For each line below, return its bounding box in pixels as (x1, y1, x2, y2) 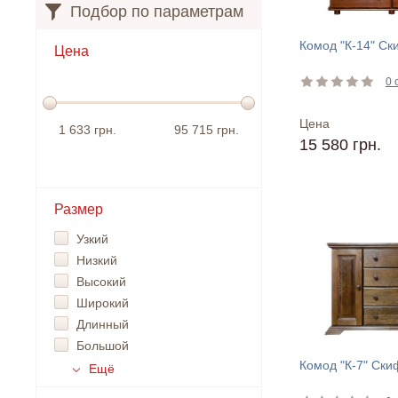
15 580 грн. (299, 136, 381, 155)
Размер (54, 202, 103, 217)
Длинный (76, 317, 129, 331)
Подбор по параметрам (70, 3, 243, 20)
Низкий (76, 253, 117, 267)
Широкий (76, 296, 129, 310)
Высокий (76, 275, 126, 289)
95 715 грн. (174, 123, 239, 137)
